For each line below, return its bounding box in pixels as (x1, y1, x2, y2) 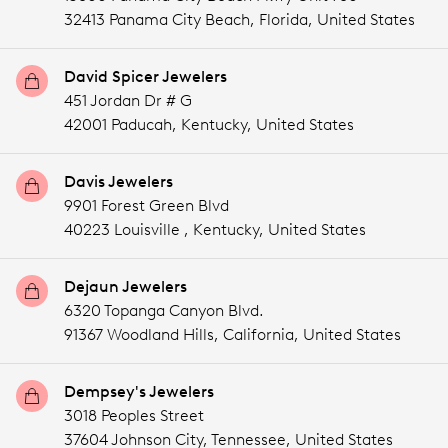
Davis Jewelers (64, 172, 173, 191)
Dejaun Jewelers (64, 277, 187, 296)
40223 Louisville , (64, 220, 193, 239)
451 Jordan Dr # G (64, 91, 192, 110)
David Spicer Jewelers (64, 67, 227, 86)
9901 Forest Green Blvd (64, 196, 229, 215)
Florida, (259, 10, 313, 29)
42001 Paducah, (64, 115, 181, 134)
